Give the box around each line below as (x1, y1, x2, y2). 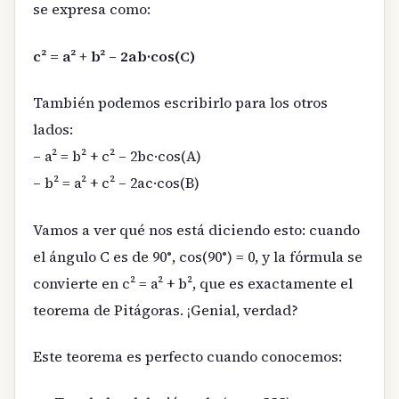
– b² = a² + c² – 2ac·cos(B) (33, 173, 199, 193)
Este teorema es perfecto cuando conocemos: (33, 346, 342, 366)
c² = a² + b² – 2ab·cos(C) (33, 45, 195, 66)
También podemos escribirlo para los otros (33, 93, 328, 113)
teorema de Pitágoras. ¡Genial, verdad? (33, 299, 298, 320)
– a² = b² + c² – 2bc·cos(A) (33, 146, 201, 167)
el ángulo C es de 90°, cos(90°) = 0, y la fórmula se (33, 246, 362, 266)
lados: (33, 119, 73, 140)
